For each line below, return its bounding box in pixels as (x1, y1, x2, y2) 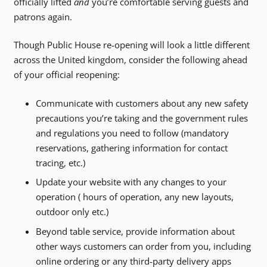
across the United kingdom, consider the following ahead (13, 54, 247, 66)
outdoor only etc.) (36, 206, 108, 218)
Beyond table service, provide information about (36, 225, 235, 237)
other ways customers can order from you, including (36, 240, 251, 252)
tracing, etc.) (36, 156, 85, 169)
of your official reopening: (13, 69, 120, 81)
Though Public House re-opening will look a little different (13, 39, 250, 51)
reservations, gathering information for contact (36, 141, 228, 154)
